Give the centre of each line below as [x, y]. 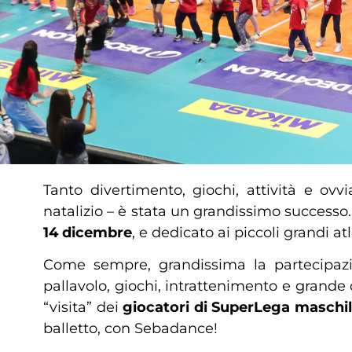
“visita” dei [81, 308]
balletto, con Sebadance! [130, 329]
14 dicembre [88, 233]
